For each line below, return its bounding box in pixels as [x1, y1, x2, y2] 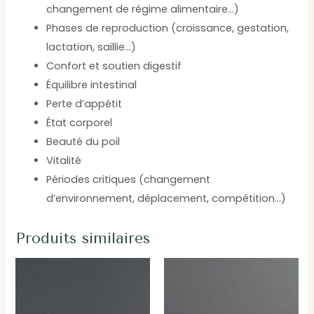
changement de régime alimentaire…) [46, 2, 240, 17]
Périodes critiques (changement [46, 172, 211, 187]
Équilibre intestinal [46, 78, 137, 93]
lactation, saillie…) [46, 40, 137, 55]
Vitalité [46, 153, 82, 168]
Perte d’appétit [46, 97, 123, 111]
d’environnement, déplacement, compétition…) [46, 191, 287, 206]
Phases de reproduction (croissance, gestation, [46, 21, 289, 36]
